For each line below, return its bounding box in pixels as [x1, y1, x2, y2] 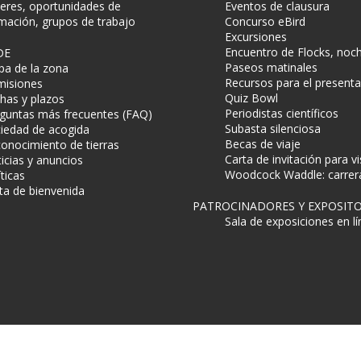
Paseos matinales [225, 60, 317, 75]
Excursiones [225, 29, 287, 44]
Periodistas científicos [225, 106, 338, 121]
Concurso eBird [225, 14, 305, 29]
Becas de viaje [225, 136, 301, 151]
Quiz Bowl [225, 90, 278, 106]
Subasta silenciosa [225, 121, 321, 136]
